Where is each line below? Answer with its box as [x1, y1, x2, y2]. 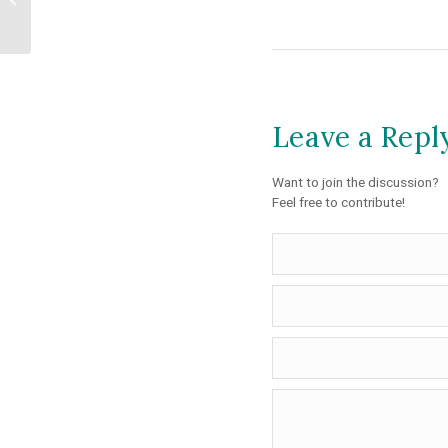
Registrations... [35, 10, 121, 29]
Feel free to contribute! [272, 192, 405, 213]
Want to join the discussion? [272, 172, 439, 193]
